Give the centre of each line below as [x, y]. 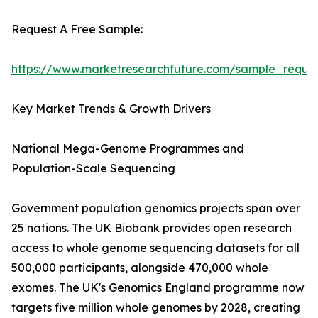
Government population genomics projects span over [156, 208]
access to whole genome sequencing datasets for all [155, 248]
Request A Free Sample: [77, 29]
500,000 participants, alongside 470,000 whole [140, 268]
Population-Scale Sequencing [93, 169]
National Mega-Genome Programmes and [128, 149]
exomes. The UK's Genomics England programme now [158, 288]
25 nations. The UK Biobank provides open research [152, 228]
